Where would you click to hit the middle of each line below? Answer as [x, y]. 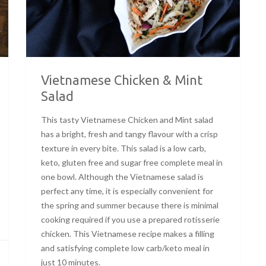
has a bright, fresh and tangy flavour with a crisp [129, 134]
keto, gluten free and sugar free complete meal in [132, 162]
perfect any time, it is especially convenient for [127, 191]
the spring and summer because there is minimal [130, 205]
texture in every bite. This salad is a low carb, [123, 148]
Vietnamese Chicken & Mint [122, 80]
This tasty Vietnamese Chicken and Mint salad [127, 119]
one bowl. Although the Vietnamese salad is [122, 176]
